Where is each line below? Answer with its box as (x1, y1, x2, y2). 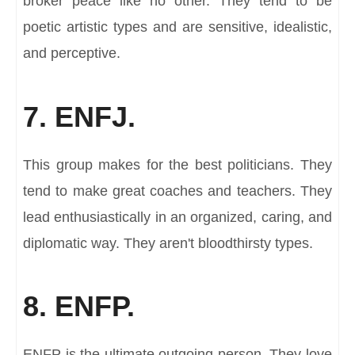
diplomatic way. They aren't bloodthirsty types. (23, 235, 313, 251)
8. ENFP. (23, 290, 135, 323)
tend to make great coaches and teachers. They (23, 182, 332, 199)
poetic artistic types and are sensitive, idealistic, (23, 19, 332, 36)
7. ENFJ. (23, 100, 136, 133)
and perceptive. (23, 45, 120, 62)
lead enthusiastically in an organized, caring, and (23, 208, 332, 225)
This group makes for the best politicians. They (23, 156, 332, 173)
